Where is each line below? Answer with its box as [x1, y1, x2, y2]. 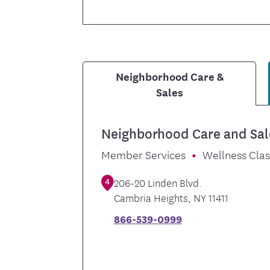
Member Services [101, 145, 186, 163]
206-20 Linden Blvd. [113, 174, 202, 190]
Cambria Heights [113, 189, 188, 205]
